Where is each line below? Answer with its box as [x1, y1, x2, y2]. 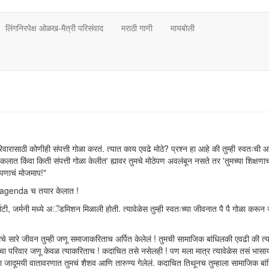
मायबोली [171, 22, 195, 34]
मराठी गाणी [121, 22, 153, 34]
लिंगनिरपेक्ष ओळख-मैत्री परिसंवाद [5, 22, 103, 34]
